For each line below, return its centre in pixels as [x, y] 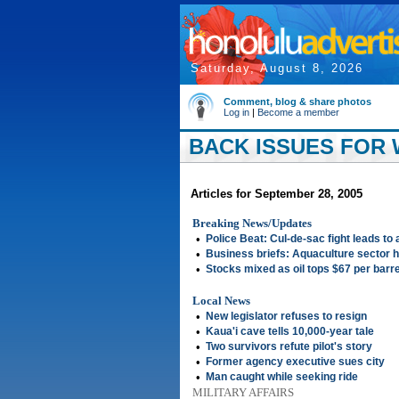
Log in [236, 112]
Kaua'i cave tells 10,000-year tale [290, 331]
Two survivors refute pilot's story [289, 346]
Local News [221, 301]
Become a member [298, 112]
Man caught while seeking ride [282, 377]
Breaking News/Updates [252, 223]
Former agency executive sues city [295, 362]
